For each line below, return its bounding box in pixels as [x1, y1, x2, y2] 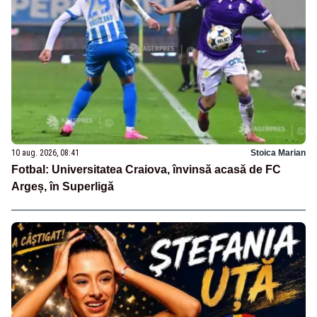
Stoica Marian [250, 148, 306, 158]
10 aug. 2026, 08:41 [11, 148, 79, 158]
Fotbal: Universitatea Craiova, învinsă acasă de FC [11, 163, 281, 176]
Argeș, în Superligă [11, 180, 114, 193]
